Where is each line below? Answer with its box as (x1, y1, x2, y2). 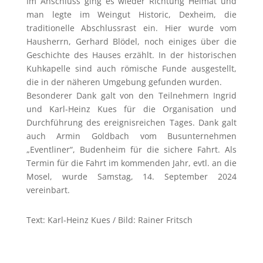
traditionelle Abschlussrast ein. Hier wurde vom (26, 22, 237, 33)
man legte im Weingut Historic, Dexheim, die (26, 8, 237, 20)
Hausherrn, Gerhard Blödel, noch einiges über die (26, 35, 237, 47)
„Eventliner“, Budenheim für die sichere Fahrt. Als (26, 143, 237, 155)
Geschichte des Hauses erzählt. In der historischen (26, 49, 237, 60)
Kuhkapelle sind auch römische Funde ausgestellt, (26, 62, 237, 74)
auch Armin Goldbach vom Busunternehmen (26, 130, 237, 141)
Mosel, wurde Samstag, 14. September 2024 (26, 170, 237, 182)
